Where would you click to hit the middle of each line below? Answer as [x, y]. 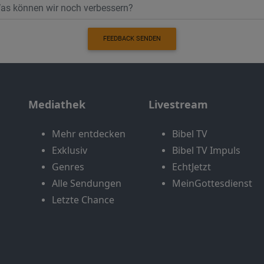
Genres [68, 167]
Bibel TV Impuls [206, 151]
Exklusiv [70, 151]
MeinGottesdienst [212, 184]
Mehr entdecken [89, 134]
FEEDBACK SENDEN [132, 39]
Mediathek [57, 105]
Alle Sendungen [87, 184]
